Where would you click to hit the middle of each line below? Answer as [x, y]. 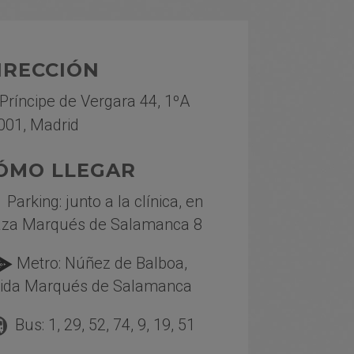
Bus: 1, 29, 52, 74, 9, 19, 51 [102, 325]
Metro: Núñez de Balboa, [100, 263]
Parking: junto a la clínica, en [105, 201]
